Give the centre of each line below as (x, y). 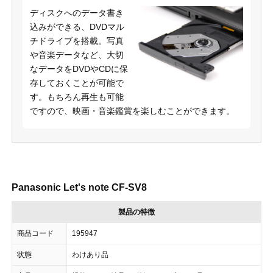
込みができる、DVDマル (77, 27)
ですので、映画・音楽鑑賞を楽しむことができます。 (132, 111)
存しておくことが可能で (76, 83)
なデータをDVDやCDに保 (79, 69)
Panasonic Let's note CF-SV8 (79, 187)
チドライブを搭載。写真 (76, 41)
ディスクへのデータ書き (76, 12)
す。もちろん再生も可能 (76, 97)
